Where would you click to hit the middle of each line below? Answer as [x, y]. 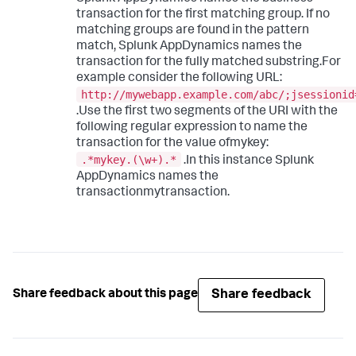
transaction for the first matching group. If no [203, 15]
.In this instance [228, 161]
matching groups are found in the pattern [193, 31]
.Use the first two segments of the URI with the [207, 112]
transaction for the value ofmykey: [172, 143]
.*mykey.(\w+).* [129, 159]
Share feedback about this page [105, 295]
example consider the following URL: [179, 79]
